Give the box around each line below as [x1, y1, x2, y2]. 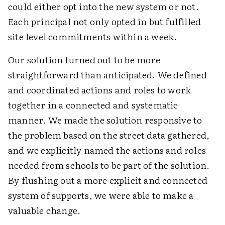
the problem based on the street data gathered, [8, 128, 210, 142]
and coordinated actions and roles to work [8, 83, 191, 97]
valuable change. [8, 203, 81, 217]
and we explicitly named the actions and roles [8, 143, 206, 157]
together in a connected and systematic [8, 98, 178, 112]
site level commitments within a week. [8, 30, 177, 44]
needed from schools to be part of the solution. [8, 158, 210, 172]
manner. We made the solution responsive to [8, 113, 202, 127]
